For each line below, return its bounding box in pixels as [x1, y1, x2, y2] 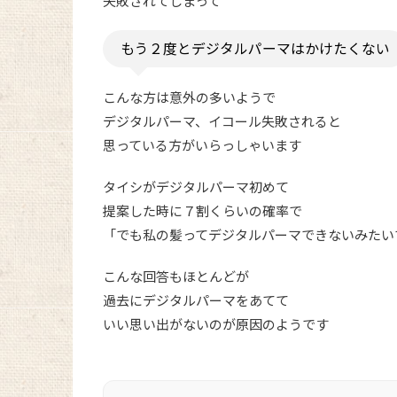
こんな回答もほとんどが [103, 267, 249, 286]
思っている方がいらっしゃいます [103, 136, 301, 155]
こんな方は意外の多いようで [103, 88, 276, 107]
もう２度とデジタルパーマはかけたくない [121, 38, 390, 59]
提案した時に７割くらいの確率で [103, 201, 302, 221]
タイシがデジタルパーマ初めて [103, 177, 289, 197]
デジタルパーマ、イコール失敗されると [103, 112, 341, 131]
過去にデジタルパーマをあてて [103, 291, 289, 310]
